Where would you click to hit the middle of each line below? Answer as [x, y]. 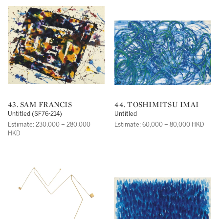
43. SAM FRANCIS [42, 104]
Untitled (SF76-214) [35, 114]
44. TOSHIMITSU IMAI [159, 104]
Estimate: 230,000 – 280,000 [49, 125]
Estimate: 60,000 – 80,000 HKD [160, 125]
